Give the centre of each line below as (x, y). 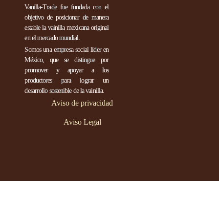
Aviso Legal (82, 122)
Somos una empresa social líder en (67, 50)
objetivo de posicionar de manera (67, 18)
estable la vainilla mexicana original (67, 28)
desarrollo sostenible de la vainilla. (65, 91)
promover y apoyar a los (67, 70)
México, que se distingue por (67, 60)
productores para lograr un (67, 81)
